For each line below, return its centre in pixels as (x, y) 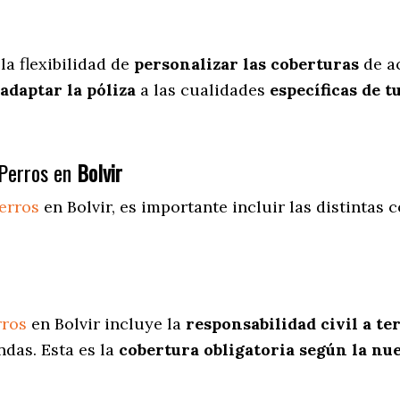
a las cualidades (200, 90)
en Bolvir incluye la (106, 324)
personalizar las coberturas (246, 64)
